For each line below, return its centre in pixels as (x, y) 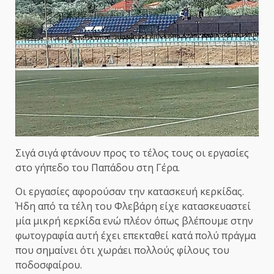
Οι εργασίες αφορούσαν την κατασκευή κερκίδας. (130, 192)
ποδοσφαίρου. (49, 265)
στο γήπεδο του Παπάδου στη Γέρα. (98, 168)
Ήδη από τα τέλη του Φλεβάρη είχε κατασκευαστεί (133, 206)
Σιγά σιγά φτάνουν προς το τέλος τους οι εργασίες (132, 153)
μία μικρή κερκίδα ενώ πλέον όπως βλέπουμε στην (134, 221)
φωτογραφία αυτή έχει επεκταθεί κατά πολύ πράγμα (135, 236)
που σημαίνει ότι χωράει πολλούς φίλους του (122, 250)
